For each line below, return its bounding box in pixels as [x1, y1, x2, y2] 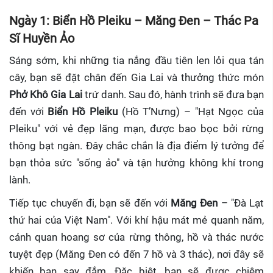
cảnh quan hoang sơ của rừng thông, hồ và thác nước [9, 231, 264, 243]
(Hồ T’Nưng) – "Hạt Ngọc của [117, 105, 264, 118]
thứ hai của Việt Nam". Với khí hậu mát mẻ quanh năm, [9, 214, 264, 226]
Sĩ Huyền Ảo [9, 32, 74, 46]
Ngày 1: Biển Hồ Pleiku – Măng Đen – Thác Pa [9, 14, 258, 28]
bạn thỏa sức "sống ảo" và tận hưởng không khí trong [9, 157, 264, 169]
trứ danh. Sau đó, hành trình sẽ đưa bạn [82, 88, 264, 101]
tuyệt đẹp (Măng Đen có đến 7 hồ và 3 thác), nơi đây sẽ [9, 248, 264, 260]
